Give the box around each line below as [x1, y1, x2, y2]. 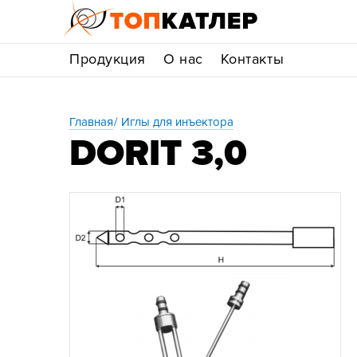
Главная [69, 115, 113, 129]
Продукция [69, 50, 146, 68]
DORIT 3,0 [69, 131, 247, 176]
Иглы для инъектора [121, 115, 233, 129]
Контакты [220, 50, 284, 68]
